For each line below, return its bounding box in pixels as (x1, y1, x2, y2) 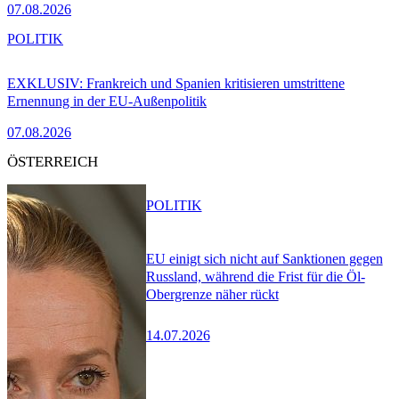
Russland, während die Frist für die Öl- (145, 269, 365, 285)
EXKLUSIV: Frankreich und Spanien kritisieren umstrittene (7, 76, 345, 92)
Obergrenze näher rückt (145, 287, 279, 303)
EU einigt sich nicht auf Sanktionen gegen (145, 251, 383, 267)
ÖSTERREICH (7, 153, 98, 171)
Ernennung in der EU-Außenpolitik (7, 94, 207, 110)
